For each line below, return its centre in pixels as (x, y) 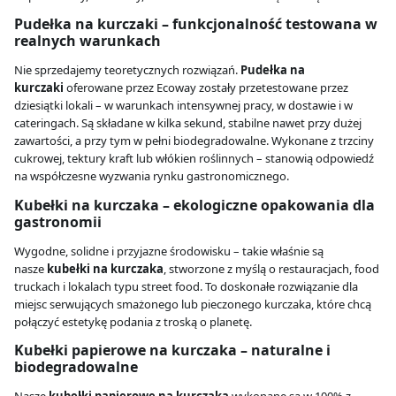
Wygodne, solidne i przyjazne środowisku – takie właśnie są (169, 251)
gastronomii (58, 221)
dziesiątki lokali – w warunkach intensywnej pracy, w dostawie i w (183, 106)
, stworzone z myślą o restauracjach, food (271, 268)
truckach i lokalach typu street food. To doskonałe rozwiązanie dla (186, 286)
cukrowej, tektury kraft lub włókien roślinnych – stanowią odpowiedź (194, 159)
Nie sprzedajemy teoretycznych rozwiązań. (127, 70)
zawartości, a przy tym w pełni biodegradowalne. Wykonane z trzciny (194, 141)
